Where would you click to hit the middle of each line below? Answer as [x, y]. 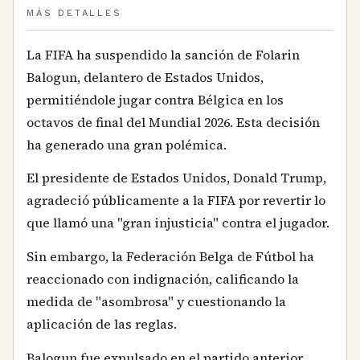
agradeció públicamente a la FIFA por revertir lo [176, 200]
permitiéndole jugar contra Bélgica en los [155, 99]
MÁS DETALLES [74, 13]
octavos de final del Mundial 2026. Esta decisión [173, 122]
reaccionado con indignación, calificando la [163, 278]
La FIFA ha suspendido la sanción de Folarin [163, 54]
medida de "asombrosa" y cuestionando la [156, 301]
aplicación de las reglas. [102, 323]
